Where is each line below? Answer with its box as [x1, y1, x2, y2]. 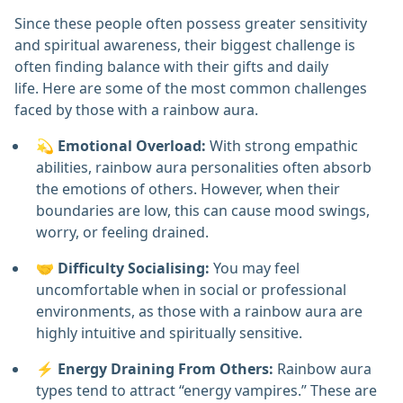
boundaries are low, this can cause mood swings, [36, 201, 370, 221]
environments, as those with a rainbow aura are [36, 301, 363, 322]
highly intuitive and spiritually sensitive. [36, 323, 306, 344]
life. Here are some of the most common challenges [14, 78, 367, 99]
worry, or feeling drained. [36, 222, 209, 243]
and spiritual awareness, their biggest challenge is [14, 35, 355, 56]
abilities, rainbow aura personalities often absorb [36, 157, 372, 178]
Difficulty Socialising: [58, 258, 213, 279]
